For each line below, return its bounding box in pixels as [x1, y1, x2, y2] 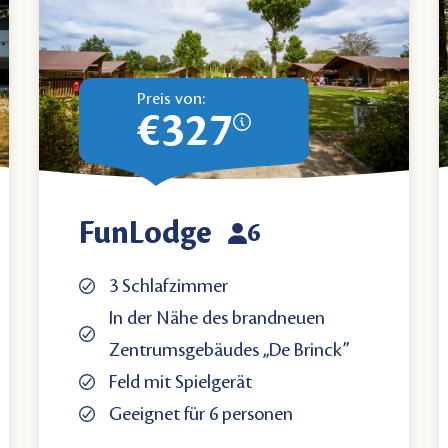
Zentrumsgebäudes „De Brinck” [109, 340, 350, 361]
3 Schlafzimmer [109, 276, 229, 297]
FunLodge [79, 216, 213, 251]
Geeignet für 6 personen [109, 404, 294, 425]
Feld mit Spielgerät [109, 372, 253, 393]
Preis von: [137, 90, 206, 109]
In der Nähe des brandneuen [109, 308, 326, 329]
